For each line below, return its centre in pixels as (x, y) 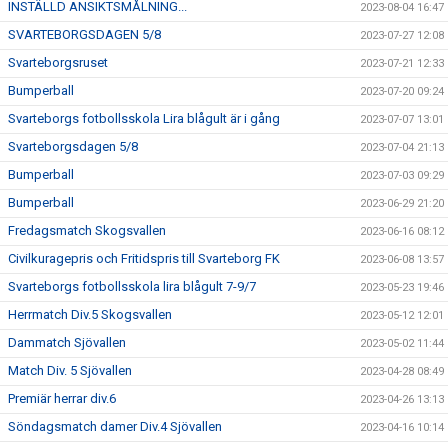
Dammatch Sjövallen (67, 342)
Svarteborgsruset (58, 62)
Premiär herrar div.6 (62, 398)
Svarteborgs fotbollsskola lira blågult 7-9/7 (132, 286)
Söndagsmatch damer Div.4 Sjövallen (115, 426)
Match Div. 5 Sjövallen (70, 370)
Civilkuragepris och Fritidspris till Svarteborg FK (144, 258)
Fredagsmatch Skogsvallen (87, 230)
